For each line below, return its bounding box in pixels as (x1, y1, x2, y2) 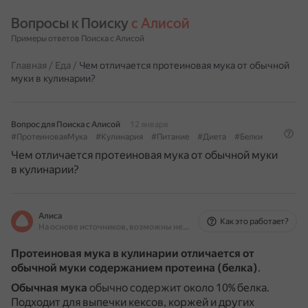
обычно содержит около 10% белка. (87, 281, 269, 294)
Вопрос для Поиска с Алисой (11, 120, 120, 129)
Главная (11, 60, 47, 71)
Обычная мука (11, 281, 87, 294)
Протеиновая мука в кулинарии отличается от (11, 247, 254, 260)
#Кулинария (96, 132, 143, 142)
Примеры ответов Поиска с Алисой (11, 34, 144, 43)
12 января (130, 120, 168, 129)
